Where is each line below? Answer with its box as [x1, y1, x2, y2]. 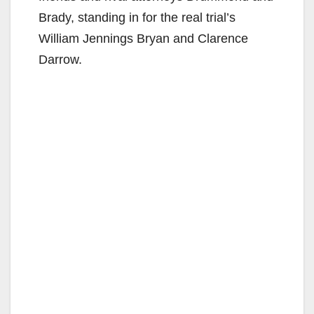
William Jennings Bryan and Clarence [39, 32, 248, 46]
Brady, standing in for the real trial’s [39, 11, 235, 25]
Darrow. [39, 53, 82, 67]
